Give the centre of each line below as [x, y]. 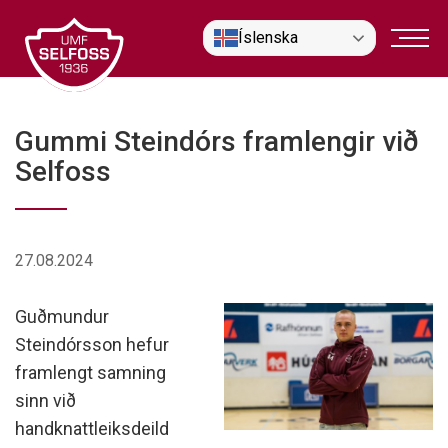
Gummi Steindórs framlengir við [217, 141]
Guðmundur [62, 316]
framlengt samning [90, 372]
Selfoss [63, 171]
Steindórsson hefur [92, 344]
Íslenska [268, 37]
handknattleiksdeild [92, 428]
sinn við [45, 400]
